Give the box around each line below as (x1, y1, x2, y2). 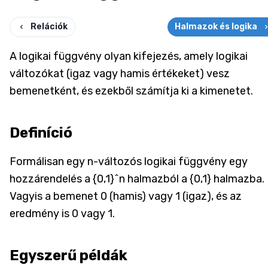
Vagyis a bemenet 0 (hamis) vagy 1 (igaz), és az (10, 189, 242, 203)
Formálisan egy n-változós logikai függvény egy (10, 154, 248, 168)
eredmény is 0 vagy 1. (10, 206, 115, 220)
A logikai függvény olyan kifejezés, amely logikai (10, 49, 248, 63)
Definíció (10, 124, 72, 141)
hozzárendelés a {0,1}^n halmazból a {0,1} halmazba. (10, 172, 264, 185)
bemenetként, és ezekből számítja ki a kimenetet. (10, 84, 253, 98)
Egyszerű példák (10, 246, 127, 264)
